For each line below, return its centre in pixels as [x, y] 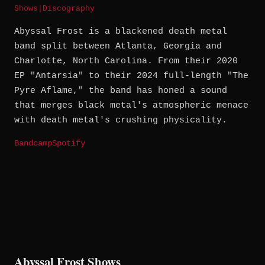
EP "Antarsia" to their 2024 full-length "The [131, 76]
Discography [69, 9]
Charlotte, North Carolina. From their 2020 [126, 62]
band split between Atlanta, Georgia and [118, 47]
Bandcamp [33, 144]
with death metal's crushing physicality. [121, 121]
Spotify [69, 144]
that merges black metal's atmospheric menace [131, 106]
